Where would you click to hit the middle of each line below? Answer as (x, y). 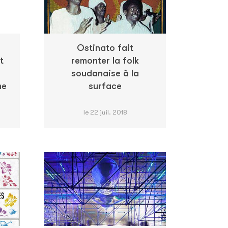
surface (105, 86)
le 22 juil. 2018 (105, 112)
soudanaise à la (105, 73)
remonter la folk (105, 60)
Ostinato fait (105, 48)
